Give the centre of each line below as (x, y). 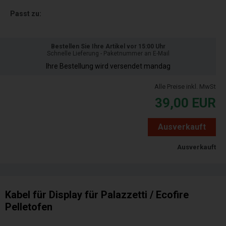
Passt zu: (26, 14)
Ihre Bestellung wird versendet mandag (108, 66)
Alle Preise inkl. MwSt (185, 87)
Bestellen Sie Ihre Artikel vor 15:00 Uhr (108, 47)
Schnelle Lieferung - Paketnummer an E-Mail (108, 54)
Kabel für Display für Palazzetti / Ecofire (97, 195)
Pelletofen (29, 207)
